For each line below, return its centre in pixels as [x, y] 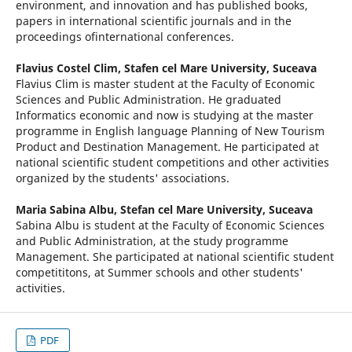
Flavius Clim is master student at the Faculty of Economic [165, 84]
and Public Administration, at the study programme [152, 241]
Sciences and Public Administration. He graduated [148, 100]
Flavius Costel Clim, [70, 68]
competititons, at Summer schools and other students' [159, 273]
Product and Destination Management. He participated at [167, 147]
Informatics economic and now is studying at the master [164, 115]
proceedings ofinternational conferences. [125, 37]
